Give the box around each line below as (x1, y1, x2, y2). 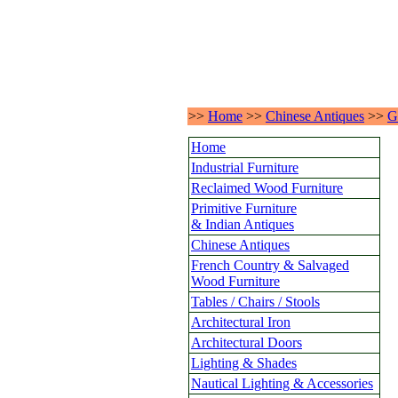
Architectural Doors (191, 335, 302, 350)
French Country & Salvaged (191, 258, 349, 273)
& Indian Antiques (191, 217, 294, 232)
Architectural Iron (191, 314, 291, 330)
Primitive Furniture (191, 201, 297, 216)
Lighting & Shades (191, 355, 297, 370)
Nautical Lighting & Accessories (191, 376, 373, 391)
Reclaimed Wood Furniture (191, 180, 343, 195)
